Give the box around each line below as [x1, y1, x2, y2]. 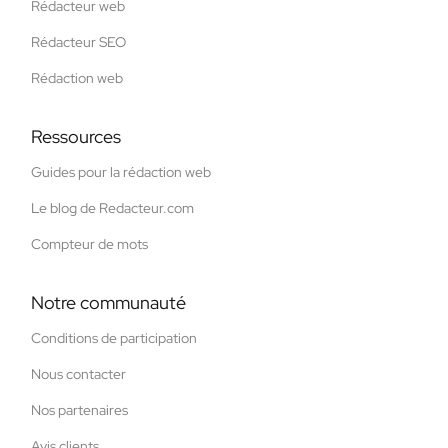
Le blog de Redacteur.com [31, 198, 194, 217]
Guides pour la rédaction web [31, 162, 211, 181]
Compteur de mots [31, 234, 148, 253]
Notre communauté [31, 290, 186, 314]
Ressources [31, 124, 121, 148]
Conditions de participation [31, 328, 197, 347]
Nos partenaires [31, 400, 128, 419]
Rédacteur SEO [31, 32, 126, 51]
